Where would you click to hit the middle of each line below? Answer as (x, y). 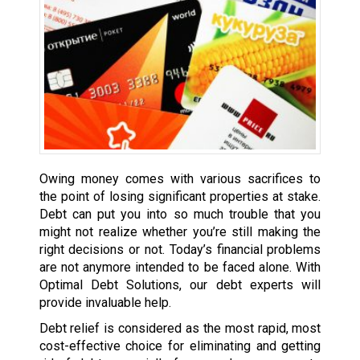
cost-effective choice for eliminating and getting (180, 346)
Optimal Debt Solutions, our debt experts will (180, 284)
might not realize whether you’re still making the (180, 231)
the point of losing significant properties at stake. (180, 196)
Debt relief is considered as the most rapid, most (180, 328)
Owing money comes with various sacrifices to (180, 178)
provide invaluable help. (105, 302)
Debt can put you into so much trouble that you (180, 214)
